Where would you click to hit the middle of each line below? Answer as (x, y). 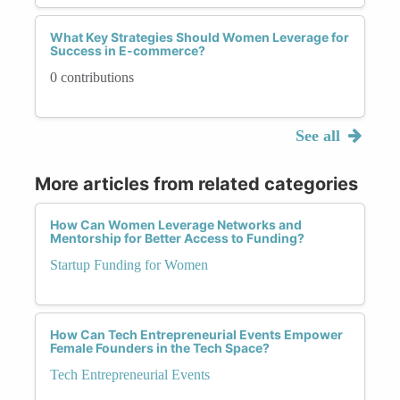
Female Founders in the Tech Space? (160, 347)
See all (320, 135)
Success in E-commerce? (128, 50)
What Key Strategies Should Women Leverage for (200, 37)
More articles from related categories (196, 183)
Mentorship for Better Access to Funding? (177, 237)
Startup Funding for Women (129, 264)
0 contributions (92, 77)
